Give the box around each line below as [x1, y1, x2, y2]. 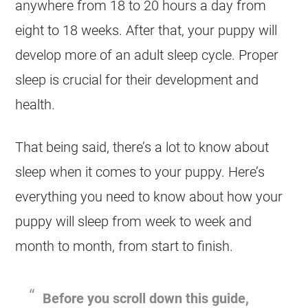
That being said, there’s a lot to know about [15, 139, 269, 155]
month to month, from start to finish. [15, 238, 234, 254]
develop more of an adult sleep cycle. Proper [15, 47, 279, 63]
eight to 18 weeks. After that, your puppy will [15, 22, 278, 38]
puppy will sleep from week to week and [15, 213, 252, 230]
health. [15, 96, 56, 113]
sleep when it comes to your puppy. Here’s [15, 164, 265, 180]
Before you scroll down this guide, [43, 290, 250, 307]
